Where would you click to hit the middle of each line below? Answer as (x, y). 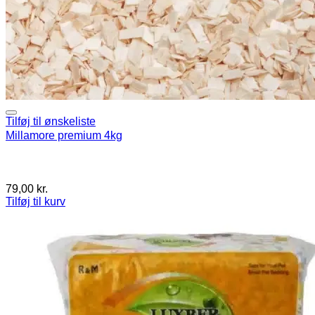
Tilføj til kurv (36, 201)
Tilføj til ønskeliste (51, 121)
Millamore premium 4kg (64, 135)
